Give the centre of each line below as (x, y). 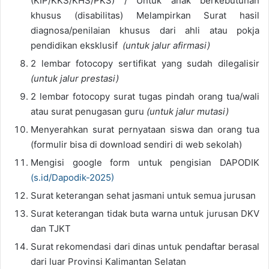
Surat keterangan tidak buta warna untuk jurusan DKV (145, 214)
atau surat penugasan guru (89, 112)
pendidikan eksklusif (77, 46)
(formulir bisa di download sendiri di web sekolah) (136, 145)
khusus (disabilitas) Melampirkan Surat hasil (145, 16)
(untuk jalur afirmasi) (166, 46)
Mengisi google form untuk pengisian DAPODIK (145, 163)
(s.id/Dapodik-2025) (72, 178)
